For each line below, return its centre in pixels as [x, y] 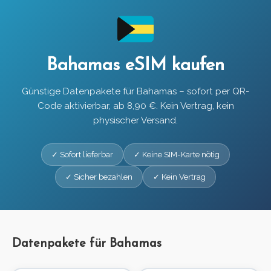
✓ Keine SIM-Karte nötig [177, 155]
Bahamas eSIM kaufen [135, 66]
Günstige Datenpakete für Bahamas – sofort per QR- [135, 92]
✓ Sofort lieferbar [82, 155]
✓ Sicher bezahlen [99, 177]
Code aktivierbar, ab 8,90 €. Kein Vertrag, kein [135, 106]
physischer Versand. [135, 121]
